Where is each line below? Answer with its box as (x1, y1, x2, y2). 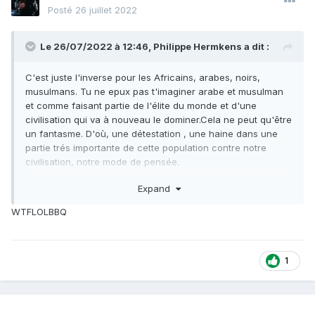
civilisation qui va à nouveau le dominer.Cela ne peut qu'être (25, 114, 292, 126)
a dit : (242, 41, 269, 53)
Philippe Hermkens (153, 41, 242, 53)
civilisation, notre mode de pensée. (25, 156, 179, 168)
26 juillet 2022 (75, 4, 137, 16)
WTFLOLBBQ (11, 205, 67, 217)
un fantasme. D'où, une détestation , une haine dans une (25, 128, 278, 140)
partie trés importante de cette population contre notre (25, 142, 266, 154)
